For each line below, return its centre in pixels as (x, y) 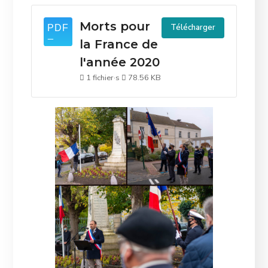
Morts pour (115, 26)
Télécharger (193, 27)
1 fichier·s (103, 77)
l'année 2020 (120, 62)
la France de (119, 44)
